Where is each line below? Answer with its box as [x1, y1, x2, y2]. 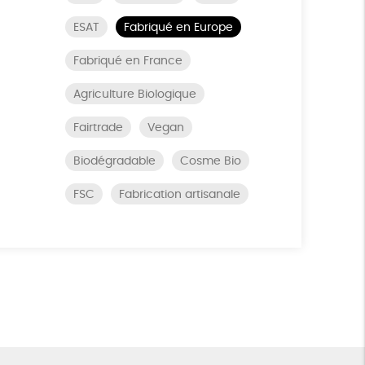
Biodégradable [73, 156, 156, 167]
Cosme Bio [179, 156, 241, 167]
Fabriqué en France [73, 55, 182, 67]
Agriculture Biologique [73, 89, 196, 100]
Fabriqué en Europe [123, 22, 233, 33]
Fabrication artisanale [118, 189, 240, 200]
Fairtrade [73, 122, 123, 134]
